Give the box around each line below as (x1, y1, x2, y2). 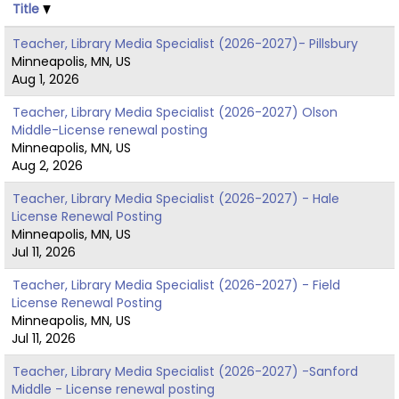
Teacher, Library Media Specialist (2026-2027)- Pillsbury (12, 34, 358, 53)
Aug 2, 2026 (12, 156, 83, 175)
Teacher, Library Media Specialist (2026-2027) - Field (12, 275, 340, 294)
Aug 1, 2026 (12, 69, 79, 88)
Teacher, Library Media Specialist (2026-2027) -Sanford (12, 362, 358, 380)
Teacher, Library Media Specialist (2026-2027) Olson (12, 102, 338, 121)
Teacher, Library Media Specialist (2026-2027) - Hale (12, 189, 339, 208)
